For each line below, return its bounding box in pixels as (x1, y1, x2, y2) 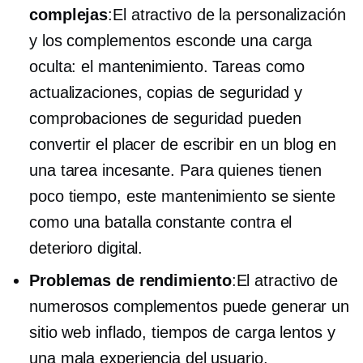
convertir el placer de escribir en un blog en (29, 135, 336, 153)
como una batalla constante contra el (29, 212, 293, 231)
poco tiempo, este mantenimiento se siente (29, 186, 335, 205)
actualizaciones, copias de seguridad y (29, 83, 303, 101)
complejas (29, 5, 109, 23)
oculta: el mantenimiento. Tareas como (29, 57, 305, 75)
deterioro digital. (29, 238, 143, 257)
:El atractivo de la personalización (108, 5, 346, 23)
